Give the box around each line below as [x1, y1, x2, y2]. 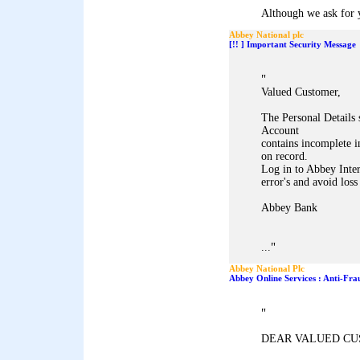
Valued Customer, [261, 86, 341, 98]
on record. [261, 150, 308, 162]
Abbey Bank [261, 202, 317, 214]
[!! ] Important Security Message [229, 39, 356, 49]
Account [261, 125, 299, 137]
